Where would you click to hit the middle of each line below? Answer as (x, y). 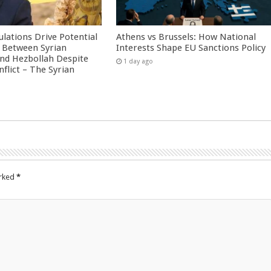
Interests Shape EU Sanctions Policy (191, 48)
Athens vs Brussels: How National (186, 37)
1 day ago (139, 62)
